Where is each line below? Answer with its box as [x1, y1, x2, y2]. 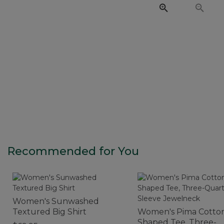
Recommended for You [7, 144, 139, 158]
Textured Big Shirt [12, 206, 86, 216]
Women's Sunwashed [12, 196, 99, 206]
